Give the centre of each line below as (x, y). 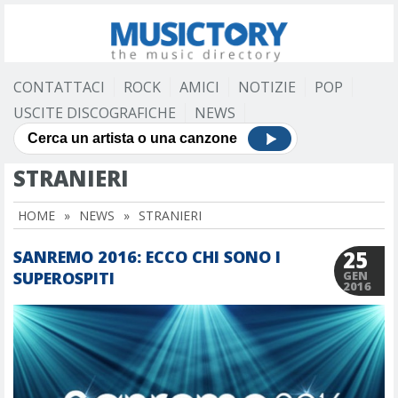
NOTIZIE (267, 87)
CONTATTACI (59, 87)
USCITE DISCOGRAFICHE (95, 113)
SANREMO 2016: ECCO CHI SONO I (147, 257)
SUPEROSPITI (64, 278)
